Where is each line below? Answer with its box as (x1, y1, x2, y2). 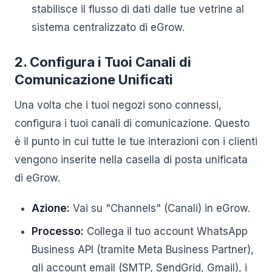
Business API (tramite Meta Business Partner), (32, 243, 254, 256)
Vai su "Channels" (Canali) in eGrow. (70, 202, 250, 214)
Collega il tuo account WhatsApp (84, 225, 248, 237)
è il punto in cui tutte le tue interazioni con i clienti (15, 135, 257, 148)
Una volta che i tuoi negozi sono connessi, (15, 99, 222, 111)
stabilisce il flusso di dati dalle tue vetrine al (32, 3, 244, 15)
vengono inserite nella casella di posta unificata (15, 154, 248, 166)
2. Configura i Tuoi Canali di (15, 54, 191, 70)
